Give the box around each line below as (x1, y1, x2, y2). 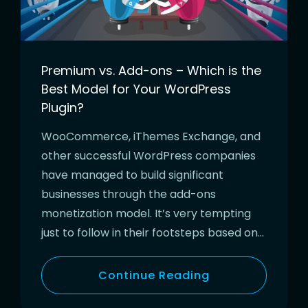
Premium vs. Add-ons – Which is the (41, 61, 261, 79)
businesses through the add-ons (41, 186, 216, 202)
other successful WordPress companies (41, 147, 256, 164)
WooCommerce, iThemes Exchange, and (41, 128, 261, 144)
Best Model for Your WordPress (41, 80, 231, 98)
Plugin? (41, 98, 84, 116)
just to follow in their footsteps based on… (41, 224, 264, 241)
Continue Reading (98, 267, 210, 283)
